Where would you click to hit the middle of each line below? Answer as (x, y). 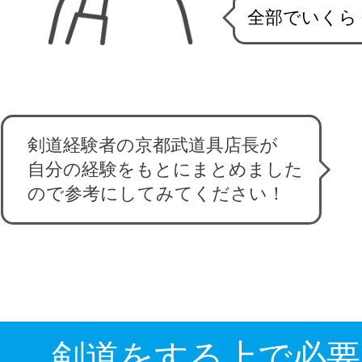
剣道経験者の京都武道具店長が (153, 145)
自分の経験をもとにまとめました (166, 170)
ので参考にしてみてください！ (157, 194)
